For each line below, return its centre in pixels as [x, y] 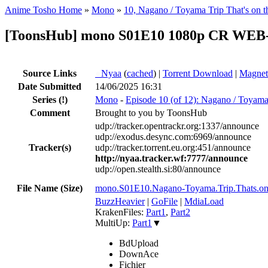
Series [45, 99]
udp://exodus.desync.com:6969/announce [173, 136]
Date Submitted [50, 86]
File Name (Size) [50, 188]
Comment [50, 112]
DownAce [139, 254]
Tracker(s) [50, 147]
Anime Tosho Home [43, 10]
